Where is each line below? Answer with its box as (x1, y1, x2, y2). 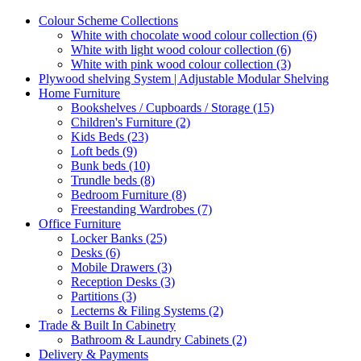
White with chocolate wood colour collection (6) (71, 28, 317, 42)
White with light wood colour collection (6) (71, 43, 291, 56)
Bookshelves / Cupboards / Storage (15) (71, 101, 274, 114)
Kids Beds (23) (71, 130, 148, 143)
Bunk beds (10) (71, 159, 150, 172)
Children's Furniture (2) (71, 115, 190, 129)
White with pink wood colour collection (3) (71, 57, 291, 71)
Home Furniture (39, 86, 120, 100)
